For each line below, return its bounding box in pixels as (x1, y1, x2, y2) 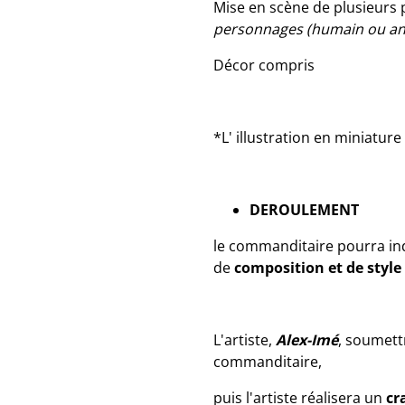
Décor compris (213, 55, 315, 75)
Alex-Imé (272, 330, 338, 350)
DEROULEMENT (250, 200, 359, 220)
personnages (213, 19, 303, 39)
